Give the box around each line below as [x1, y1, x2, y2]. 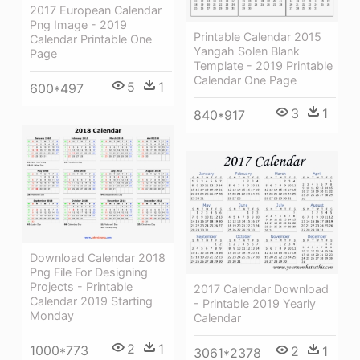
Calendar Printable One [30, 31, 152, 46]
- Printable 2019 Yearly [194, 296, 316, 310]
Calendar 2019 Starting [30, 293, 153, 308]
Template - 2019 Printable [194, 58, 333, 72]
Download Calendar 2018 [30, 250, 166, 264]
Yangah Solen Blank [194, 43, 300, 58]
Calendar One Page [194, 72, 297, 87]
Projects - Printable [30, 279, 133, 293]
